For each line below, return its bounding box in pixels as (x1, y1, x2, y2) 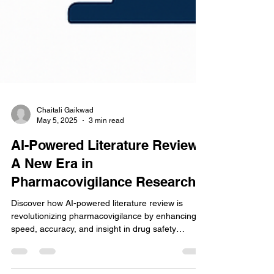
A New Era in (11, 182, 93, 198)
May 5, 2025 (37, 143, 78, 152)
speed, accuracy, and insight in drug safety (11, 251, 176, 261)
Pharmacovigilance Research (11, 201, 196, 217)
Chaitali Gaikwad (37, 133, 94, 141)
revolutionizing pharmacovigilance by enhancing (11, 238, 196, 248)
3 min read (89, 143, 124, 152)
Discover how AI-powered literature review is (11, 225, 183, 235)
